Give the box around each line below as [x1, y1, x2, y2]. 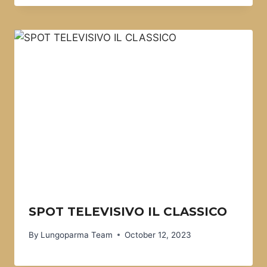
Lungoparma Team [41, 229, 113, 240]
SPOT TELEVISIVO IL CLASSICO [29, 204, 227, 219]
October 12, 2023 [125, 229, 192, 240]
